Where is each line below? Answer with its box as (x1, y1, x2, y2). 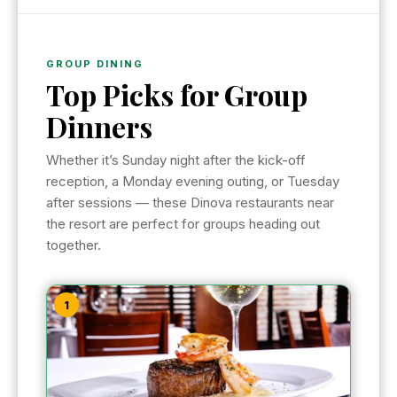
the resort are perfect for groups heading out (46, 214, 320, 232)
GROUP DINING (46, 57, 144, 70)
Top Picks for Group (46, 74, 307, 113)
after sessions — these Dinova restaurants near (46, 193, 334, 211)
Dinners (46, 106, 152, 145)
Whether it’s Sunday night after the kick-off (46, 151, 306, 168)
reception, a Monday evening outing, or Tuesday (46, 172, 339, 190)
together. (46, 236, 101, 253)
